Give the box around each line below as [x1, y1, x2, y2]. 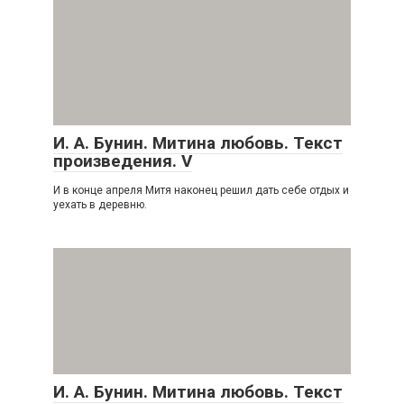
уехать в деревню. [53, 197, 147, 211]
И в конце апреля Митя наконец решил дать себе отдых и [53, 183, 349, 197]
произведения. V [53, 150, 192, 171]
